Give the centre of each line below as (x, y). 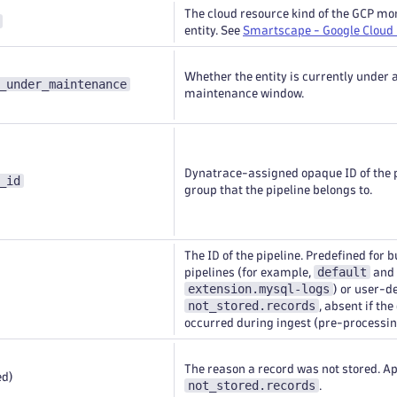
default (342, 272)
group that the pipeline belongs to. (278, 190)
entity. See (214, 31)
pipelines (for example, (249, 272)
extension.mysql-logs (259, 289)
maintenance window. (244, 93)
